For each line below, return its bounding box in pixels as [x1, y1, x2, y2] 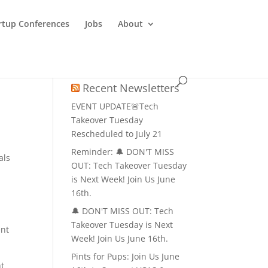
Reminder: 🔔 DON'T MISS [71, 146, 175, 157]
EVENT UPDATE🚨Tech [71, 100, 159, 112]
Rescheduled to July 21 [71, 128, 163, 139]
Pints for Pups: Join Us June [71, 251, 180, 262]
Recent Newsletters [83, 81, 180, 95]
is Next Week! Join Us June [71, 173, 176, 185]
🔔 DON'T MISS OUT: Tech [71, 205, 174, 217]
